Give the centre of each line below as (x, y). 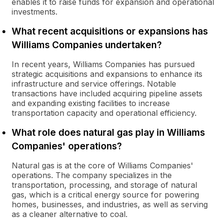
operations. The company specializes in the (92, 175)
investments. (35, 12)
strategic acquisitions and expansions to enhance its (107, 74)
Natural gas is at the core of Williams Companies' (102, 165)
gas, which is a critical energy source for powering (105, 195)
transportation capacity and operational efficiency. (104, 113)
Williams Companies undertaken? (87, 45)
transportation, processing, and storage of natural (104, 185)
